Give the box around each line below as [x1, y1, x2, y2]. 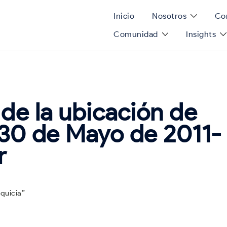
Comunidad [113, 29, 158, 39]
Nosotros [152, 11, 186, 21]
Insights [186, 29, 216, 39]
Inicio [113, 11, 134, 21]
